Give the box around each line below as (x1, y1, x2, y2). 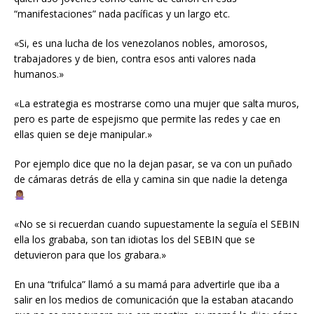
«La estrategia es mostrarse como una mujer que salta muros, (14, 97, 299, 111)
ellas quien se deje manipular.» (14, 128, 152, 142)
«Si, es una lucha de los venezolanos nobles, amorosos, (14, 36, 268, 50)
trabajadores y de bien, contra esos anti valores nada (14, 52, 256, 66)
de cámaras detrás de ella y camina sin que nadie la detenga (14, 172, 287, 186)
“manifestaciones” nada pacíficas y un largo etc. (14, 7, 230, 21)
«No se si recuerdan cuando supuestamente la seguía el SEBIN (14, 217, 299, 231)
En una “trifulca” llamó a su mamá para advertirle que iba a (14, 278, 280, 292)
